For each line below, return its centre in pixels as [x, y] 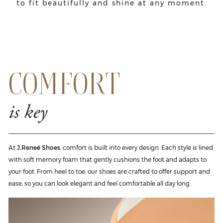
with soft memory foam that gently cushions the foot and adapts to [108, 159]
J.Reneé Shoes [39, 147]
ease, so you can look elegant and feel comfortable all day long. [100, 183]
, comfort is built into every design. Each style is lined [137, 147]
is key [28, 113]
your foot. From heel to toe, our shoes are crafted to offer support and [109, 171]
